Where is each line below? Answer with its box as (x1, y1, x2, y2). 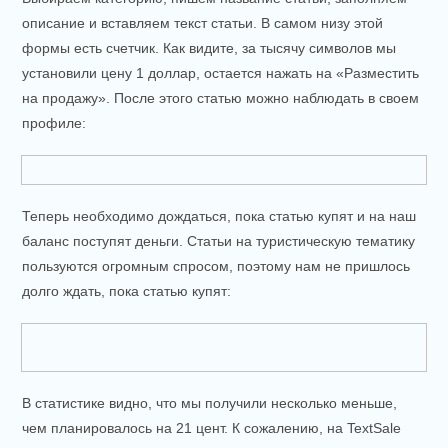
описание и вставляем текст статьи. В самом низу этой (22, 15, 384, 32)
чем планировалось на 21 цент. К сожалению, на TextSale (22, 419, 402, 436)
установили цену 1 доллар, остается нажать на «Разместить (22, 65, 420, 82)
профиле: (22, 115, 87, 132)
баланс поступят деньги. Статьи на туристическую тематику (22, 232, 416, 249)
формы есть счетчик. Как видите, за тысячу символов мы (22, 40, 397, 57)
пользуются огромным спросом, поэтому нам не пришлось (22, 257, 411, 274)
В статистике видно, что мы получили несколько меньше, (22, 394, 398, 411)
